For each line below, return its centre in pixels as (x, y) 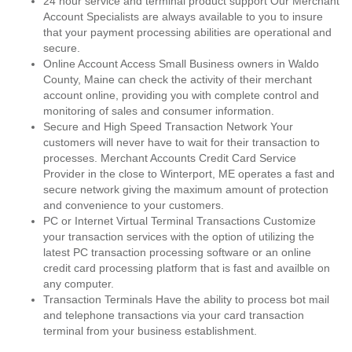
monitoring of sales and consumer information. (159, 111)
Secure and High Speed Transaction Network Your (168, 126)
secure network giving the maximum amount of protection (186, 189)
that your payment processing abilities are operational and (187, 32)
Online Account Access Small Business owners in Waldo (181, 64)
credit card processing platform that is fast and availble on (187, 268)
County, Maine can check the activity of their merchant (178, 79)
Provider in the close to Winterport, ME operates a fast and (189, 174)
